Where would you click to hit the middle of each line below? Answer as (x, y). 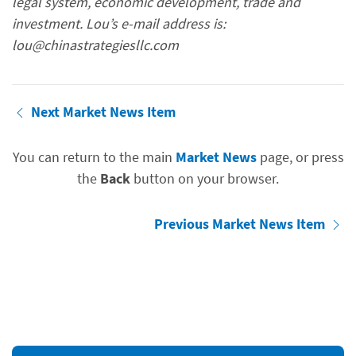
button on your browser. (205, 178)
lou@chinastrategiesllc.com (95, 44)
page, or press (300, 157)
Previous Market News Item (241, 223)
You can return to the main (94, 157)
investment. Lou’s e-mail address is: (119, 23)
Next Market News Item (103, 111)
